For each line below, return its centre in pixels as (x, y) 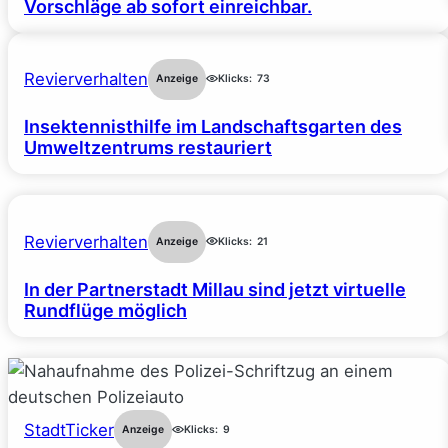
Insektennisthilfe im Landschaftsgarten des (213, 127)
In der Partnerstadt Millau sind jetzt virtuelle (215, 289)
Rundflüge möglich (105, 310)
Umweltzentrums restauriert (148, 148)
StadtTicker (69, 430)
